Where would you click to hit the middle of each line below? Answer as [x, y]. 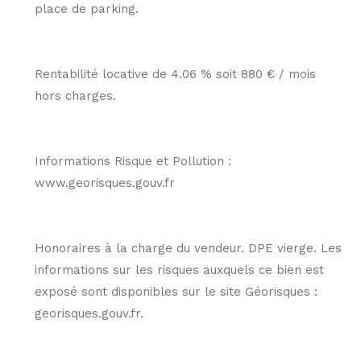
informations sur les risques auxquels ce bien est [179, 270]
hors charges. [75, 95]
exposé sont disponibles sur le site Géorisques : [176, 291]
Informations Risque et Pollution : [133, 161]
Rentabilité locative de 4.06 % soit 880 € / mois [175, 74]
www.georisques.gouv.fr [104, 183]
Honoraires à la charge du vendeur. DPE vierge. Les [188, 248]
